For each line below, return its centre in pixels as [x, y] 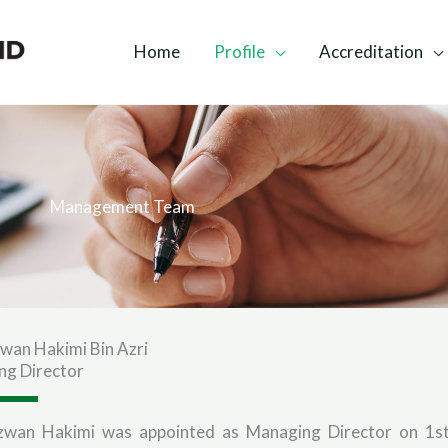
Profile [239, 51]
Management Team [122, 206]
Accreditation [371, 51]
